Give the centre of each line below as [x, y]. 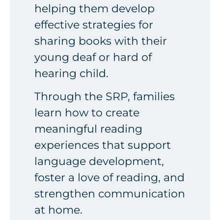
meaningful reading [88, 129]
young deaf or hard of [93, 57]
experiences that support [103, 145]
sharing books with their [101, 41]
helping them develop [95, 8]
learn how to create [87, 113]
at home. [58, 210]
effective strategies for [94, 25]
